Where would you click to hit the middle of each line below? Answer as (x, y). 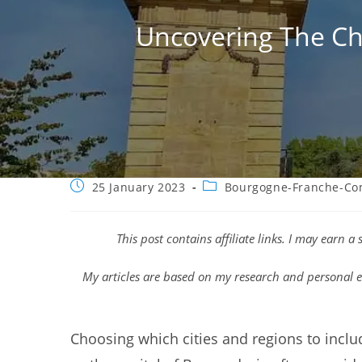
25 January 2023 (139, 187)
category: (229, 201)
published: (101, 201)
